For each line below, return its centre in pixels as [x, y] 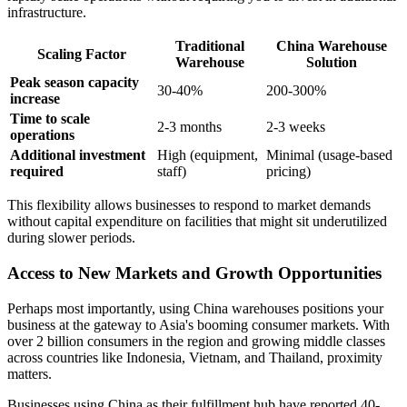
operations [42, 135]
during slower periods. [71, 238]
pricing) [288, 172]
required [37, 172]
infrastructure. [47, 13]
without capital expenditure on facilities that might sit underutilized [197, 222]
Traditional [210, 46]
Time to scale [50, 119]
